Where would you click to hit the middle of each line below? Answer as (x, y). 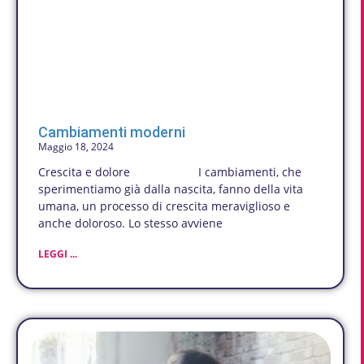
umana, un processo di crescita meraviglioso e (164, 206)
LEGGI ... (58, 254)
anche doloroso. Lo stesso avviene (130, 223)
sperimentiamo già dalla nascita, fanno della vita (171, 189)
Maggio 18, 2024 (76, 147)
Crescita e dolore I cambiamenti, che (170, 172)
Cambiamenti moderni (112, 132)
